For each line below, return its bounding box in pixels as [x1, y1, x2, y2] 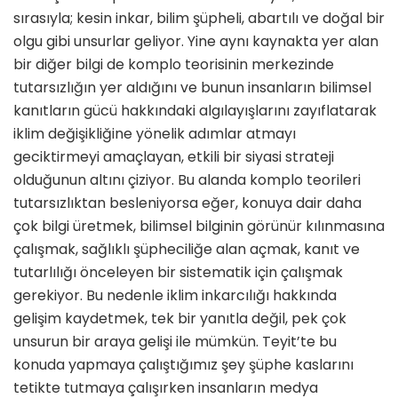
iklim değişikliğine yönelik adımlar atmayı [13, 123, 296, 145]
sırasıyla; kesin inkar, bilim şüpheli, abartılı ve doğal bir [13, 8, 385, 29]
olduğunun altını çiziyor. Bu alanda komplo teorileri [13, 170, 361, 191]
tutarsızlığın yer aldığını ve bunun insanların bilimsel [13, 77, 371, 99]
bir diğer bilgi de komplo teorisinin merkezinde [13, 54, 334, 76]
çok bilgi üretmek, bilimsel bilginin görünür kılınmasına [13, 216, 385, 237]
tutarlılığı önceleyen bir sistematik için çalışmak [13, 262, 343, 283]
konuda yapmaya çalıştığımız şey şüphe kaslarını [13, 354, 354, 376]
